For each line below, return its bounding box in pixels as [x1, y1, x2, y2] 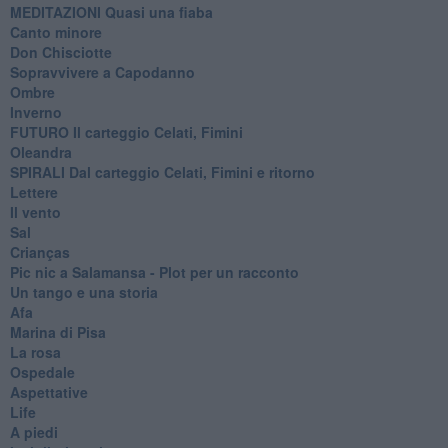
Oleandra [9, 141, 72, 162]
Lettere [9, 181, 58, 202]
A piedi [9, 421, 58, 442]
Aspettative [9, 381, 88, 402]
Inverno [9, 101, 62, 122]
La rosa [9, 341, 61, 362]
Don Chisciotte [9, 41, 112, 62]
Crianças [9, 241, 70, 262]
